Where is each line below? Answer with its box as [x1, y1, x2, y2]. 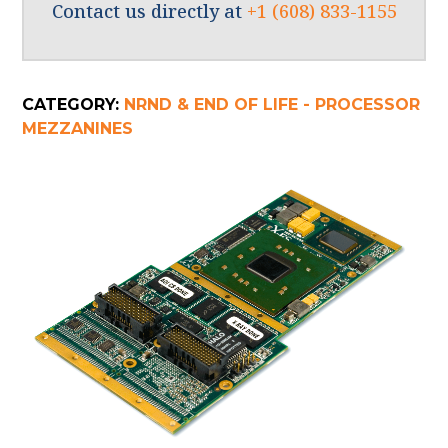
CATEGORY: [22, 95, 125, 115]
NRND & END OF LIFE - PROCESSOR [124, 95, 421, 115]
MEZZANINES [22, 119, 134, 139]
